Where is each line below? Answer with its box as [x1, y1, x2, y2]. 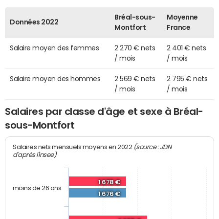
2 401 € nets [167, 44, 206, 51]
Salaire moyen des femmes [10, 44, 99, 51]
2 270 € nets [114, 44, 155, 51]
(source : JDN [133, 143, 173, 151]
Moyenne [167, 13, 198, 21]
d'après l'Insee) [13, 151, 57, 159]
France [167, 23, 191, 31]
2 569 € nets [114, 75, 155, 82]
